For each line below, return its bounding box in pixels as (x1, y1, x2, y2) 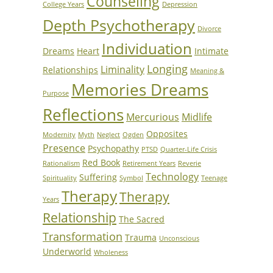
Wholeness (94, 248, 128, 257)
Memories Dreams (71, 79, 208, 101)
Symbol (119, 174, 143, 182)
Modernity (43, 130, 76, 139)
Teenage (201, 174, 227, 182)
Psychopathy (88, 143, 139, 154)
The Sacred (119, 213, 165, 225)
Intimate (194, 45, 229, 57)
